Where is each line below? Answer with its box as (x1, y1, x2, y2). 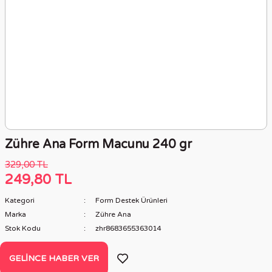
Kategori (5, 196, 35, 205)
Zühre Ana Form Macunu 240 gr (5, 137, 192, 152)
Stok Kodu (5, 224, 41, 233)
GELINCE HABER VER (9, 253, 99, 263)
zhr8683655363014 (95, 224, 161, 233)
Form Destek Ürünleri (95, 196, 168, 205)
